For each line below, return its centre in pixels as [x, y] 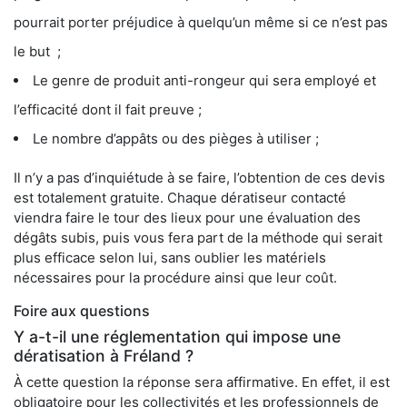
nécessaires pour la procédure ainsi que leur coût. [175, 278]
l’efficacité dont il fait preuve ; [108, 110]
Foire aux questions [82, 311]
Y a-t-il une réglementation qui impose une [177, 337]
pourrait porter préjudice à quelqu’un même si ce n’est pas [201, 23]
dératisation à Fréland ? [104, 356]
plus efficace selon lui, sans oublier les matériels [170, 258]
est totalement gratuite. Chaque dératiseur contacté [180, 198]
